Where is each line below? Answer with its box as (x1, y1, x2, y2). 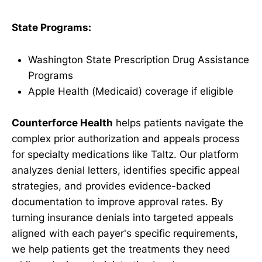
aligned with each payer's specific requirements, (12, 227, 238, 239)
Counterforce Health (12, 116, 113, 129)
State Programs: (12, 22, 91, 34)
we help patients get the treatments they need (12, 243, 230, 255)
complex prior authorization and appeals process (12, 132, 240, 144)
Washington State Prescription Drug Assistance (28, 53, 249, 65)
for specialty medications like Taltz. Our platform (12, 148, 239, 160)
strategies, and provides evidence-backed (12, 180, 211, 192)
